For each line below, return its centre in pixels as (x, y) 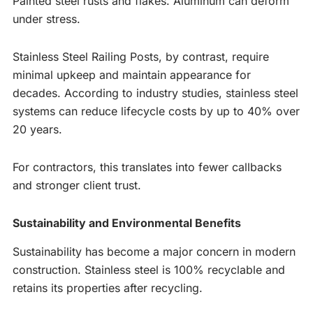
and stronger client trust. (77, 185)
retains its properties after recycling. (108, 287)
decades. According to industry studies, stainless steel (155, 93)
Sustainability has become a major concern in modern (154, 251)
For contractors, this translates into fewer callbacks (147, 167)
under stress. (46, 19)
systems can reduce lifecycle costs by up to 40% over (156, 111)
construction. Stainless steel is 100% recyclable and (149, 269)
